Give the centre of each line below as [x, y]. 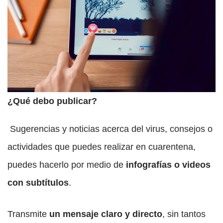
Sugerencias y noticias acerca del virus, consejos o [110, 129]
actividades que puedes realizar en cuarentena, [102, 147]
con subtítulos [38, 183]
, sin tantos [184, 214]
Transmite [28, 214]
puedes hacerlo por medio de [65, 165]
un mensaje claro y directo [106, 214]
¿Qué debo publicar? [52, 101]
